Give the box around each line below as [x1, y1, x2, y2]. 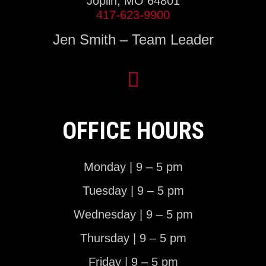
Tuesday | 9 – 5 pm [82, 184, 184, 198]
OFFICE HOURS [62, 117, 204, 145]
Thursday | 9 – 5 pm [80, 232, 186, 245]
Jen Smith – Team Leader [52, 31, 214, 48]
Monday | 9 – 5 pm [83, 160, 183, 174]
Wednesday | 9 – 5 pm [73, 208, 193, 221]
